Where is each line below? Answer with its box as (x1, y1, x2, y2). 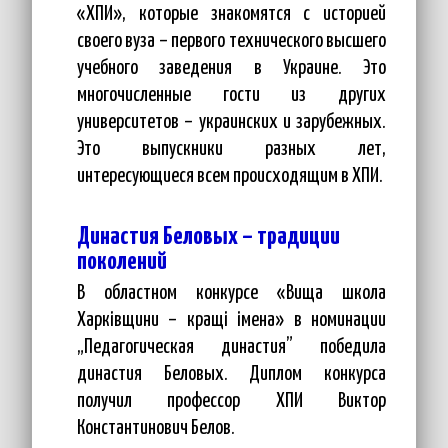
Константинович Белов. (77, 419, 235, 438)
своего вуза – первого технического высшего (77, 32, 386, 51)
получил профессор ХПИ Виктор (77, 392, 386, 411)
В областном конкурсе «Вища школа (77, 284, 386, 303)
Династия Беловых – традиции (77, 225, 340, 249)
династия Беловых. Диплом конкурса (77, 365, 386, 384)
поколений (77, 250, 167, 274)
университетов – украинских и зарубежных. (77, 113, 386, 132)
